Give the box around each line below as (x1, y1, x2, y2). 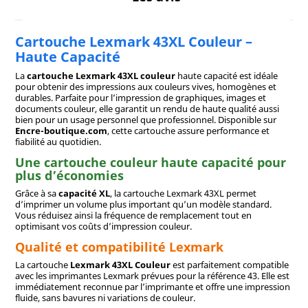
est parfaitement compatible (170, 258, 289, 271)
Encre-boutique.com (14, 124, 107, 137)
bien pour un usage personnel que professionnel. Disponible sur (14, 113, 276, 126)
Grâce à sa (14, 186, 58, 199)
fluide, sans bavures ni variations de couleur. (14, 291, 195, 304)
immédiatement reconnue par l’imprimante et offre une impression (14, 280, 290, 293)
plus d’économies (14, 166, 124, 184)
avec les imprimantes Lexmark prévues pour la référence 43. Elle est (14, 269, 289, 282)
